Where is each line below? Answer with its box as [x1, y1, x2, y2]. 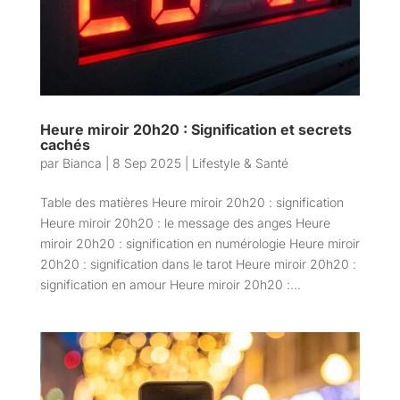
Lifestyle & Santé [191, 154, 288, 171]
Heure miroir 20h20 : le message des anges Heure [39, 214, 330, 230]
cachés [39, 135, 90, 154]
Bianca [62, 154, 102, 171]
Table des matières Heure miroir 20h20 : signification [39, 194, 344, 210]
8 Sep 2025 [112, 154, 181, 171]
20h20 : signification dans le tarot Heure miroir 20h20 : [39, 255, 356, 271]
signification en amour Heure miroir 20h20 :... [39, 276, 301, 292]
